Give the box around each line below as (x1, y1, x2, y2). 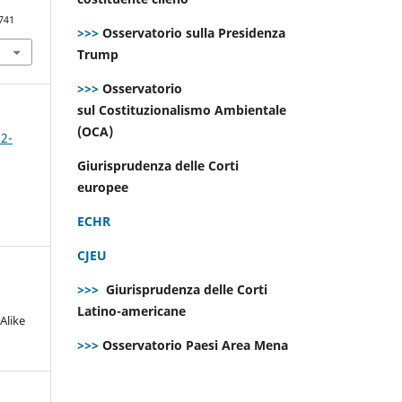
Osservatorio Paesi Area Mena (99, 336, 292, 354)
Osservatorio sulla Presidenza (99, 23, 285, 41)
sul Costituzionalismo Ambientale (77, 100, 286, 118)
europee (77, 178, 132, 196)
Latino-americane (77, 301, 189, 319)
